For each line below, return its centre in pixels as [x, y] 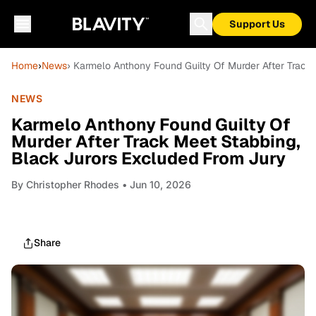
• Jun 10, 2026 [155, 184]
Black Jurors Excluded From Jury [148, 158]
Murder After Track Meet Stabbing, [156, 141]
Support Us [257, 24]
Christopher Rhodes [73, 184]
